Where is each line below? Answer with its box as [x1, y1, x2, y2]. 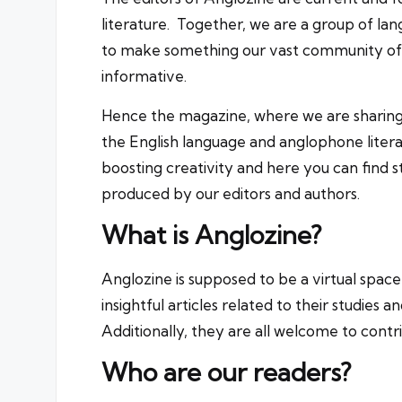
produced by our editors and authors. [101, 184, 360, 204]
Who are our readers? [101, 356, 351, 389]
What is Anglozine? [101, 219, 321, 251]
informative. [101, 66, 187, 86]
